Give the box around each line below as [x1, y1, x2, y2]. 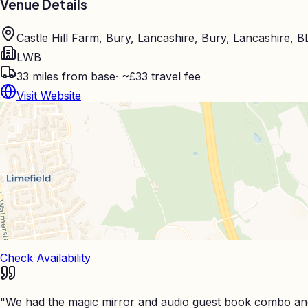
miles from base [29, 69, 115, 84]
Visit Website [16, 89, 81, 103]
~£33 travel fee [122, 69, 201, 84]
